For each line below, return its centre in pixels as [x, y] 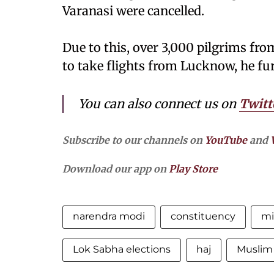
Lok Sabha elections [122, 250]
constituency [203, 217]
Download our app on [116, 169]
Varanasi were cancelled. [133, 11]
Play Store [193, 169]
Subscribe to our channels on [134, 140]
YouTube [226, 140]
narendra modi [109, 217]
